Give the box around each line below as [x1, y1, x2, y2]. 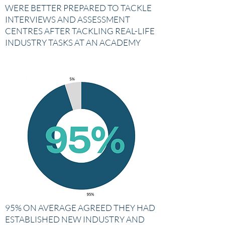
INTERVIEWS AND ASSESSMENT [5, 14, 130, 25]
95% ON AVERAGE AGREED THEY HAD [5, 202, 155, 213]
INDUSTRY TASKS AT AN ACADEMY [5, 37, 141, 48]
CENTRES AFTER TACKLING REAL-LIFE [5, 26, 155, 36]
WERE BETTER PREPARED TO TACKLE [5, 3, 152, 13]
